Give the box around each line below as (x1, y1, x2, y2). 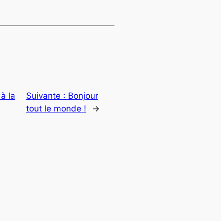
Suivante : (26, 91, 68, 101)
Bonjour (68, 91, 98, 101)
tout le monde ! (26, 104, 86, 114)
